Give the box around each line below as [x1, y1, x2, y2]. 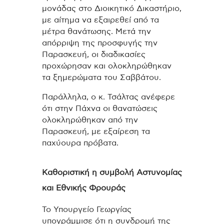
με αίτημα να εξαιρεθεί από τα [42, 16, 159, 24]
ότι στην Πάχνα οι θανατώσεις [42, 104, 157, 113]
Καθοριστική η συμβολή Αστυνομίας [42, 168, 182, 177]
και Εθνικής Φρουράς [42, 184, 125, 192]
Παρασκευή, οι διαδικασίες [42, 50, 145, 59]
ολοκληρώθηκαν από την [42, 116, 138, 124]
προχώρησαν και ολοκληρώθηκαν [42, 62, 171, 70]
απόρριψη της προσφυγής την [42, 39, 157, 47]
